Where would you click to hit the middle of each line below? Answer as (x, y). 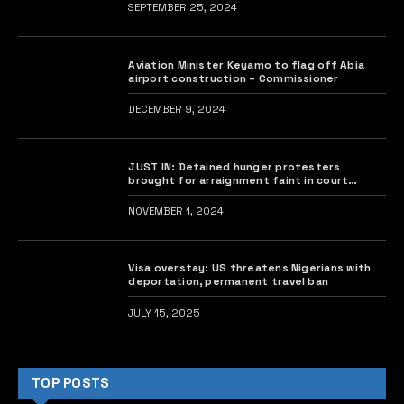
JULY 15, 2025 (165, 312)
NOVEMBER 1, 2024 (176, 211)
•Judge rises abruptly (190, 193)
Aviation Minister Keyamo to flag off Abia (247, 64)
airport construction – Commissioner (294, 78)
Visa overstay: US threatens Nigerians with (250, 268)
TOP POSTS (71, 384)
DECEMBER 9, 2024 (177, 109)
